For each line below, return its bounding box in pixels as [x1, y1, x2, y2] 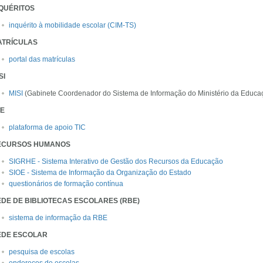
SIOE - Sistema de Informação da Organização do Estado [9, 168, 191, 177]
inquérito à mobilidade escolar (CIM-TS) [9, 21, 136, 29]
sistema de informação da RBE [9, 214, 107, 222]
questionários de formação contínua [9, 180, 123, 188]
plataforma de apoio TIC [9, 123, 86, 131]
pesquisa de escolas [9, 248, 75, 256]
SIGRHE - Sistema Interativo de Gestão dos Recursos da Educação [9, 157, 223, 166]
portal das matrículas [9, 55, 75, 63]
